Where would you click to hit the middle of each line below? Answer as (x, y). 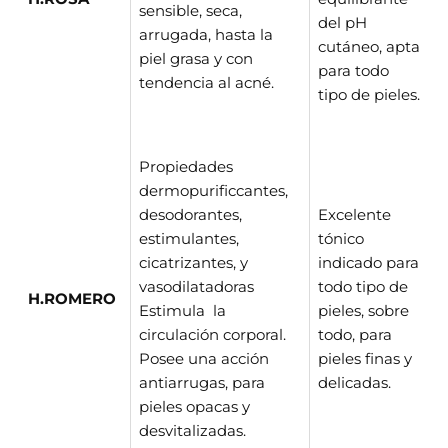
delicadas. (354, 382)
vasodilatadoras (196, 286)
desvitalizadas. (192, 430)
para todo (353, 70)
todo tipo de (363, 286)
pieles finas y (365, 358)
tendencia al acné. (206, 82)
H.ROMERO (72, 298)
